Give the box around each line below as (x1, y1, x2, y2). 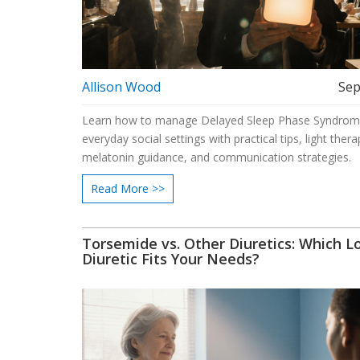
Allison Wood (82, 77, 161, 96)
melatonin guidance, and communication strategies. (82, 149, 351, 165)
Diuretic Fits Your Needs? (82, 248, 260, 268)
